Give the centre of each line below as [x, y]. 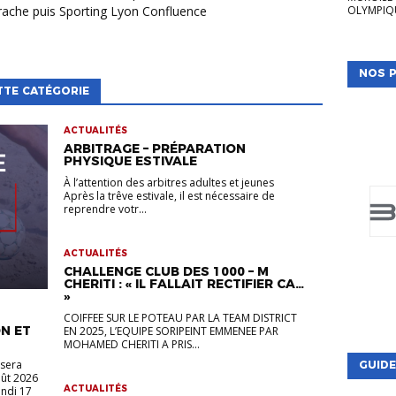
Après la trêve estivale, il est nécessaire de [169, 196]
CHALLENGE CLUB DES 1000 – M [166, 271]
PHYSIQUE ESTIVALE [130, 161]
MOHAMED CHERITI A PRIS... [131, 344]
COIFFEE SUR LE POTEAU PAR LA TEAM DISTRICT [180, 318]
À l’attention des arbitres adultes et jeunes [168, 183]
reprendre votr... [105, 209]
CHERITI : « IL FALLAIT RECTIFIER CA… [183, 284]
